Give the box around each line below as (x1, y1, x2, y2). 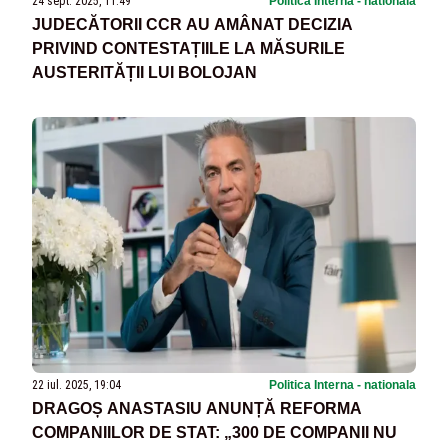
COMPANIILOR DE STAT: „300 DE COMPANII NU (32, 423, 397, 441)
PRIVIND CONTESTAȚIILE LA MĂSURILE (32, 39, 345, 57)
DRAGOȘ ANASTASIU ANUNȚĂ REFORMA (32, 399, 362, 417)
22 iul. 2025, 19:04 (32, 377, 121, 392)
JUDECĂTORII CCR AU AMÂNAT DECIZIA (32, 15, 353, 33)
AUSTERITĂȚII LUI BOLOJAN (32, 63, 257, 81)
